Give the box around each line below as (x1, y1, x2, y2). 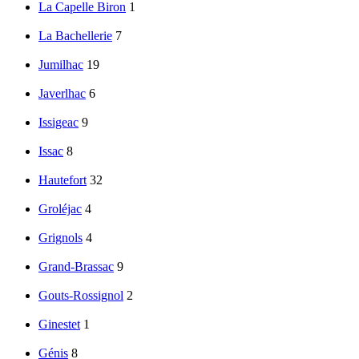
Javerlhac (38, 87, 86, 101)
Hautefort (38, 173, 87, 188)
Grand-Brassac (38, 260, 114, 274)
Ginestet (38, 317, 80, 332)
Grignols (38, 231, 83, 245)
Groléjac (38, 202, 82, 216)
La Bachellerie (38, 29, 112, 43)
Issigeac (38, 115, 79, 130)
